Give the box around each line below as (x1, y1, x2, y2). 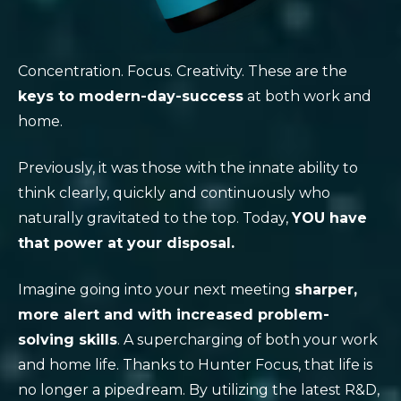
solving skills (18, 331, 117, 348)
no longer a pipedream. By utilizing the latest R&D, (18, 381, 380, 398)
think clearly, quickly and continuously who (18, 184, 330, 201)
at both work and (243, 88, 371, 105)
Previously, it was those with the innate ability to (18, 159, 358, 176)
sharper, (294, 281, 357, 298)
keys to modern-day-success (18, 88, 243, 105)
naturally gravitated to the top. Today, (18, 209, 292, 226)
